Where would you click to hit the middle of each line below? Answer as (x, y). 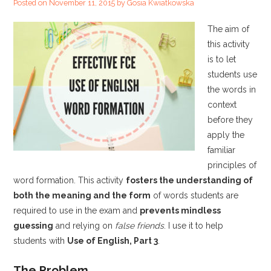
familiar (222, 150)
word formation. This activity (70, 181)
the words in (232, 90)
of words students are (195, 196)
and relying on (84, 226)
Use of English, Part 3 (113, 241)
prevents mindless (181, 211)
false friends (140, 226)
